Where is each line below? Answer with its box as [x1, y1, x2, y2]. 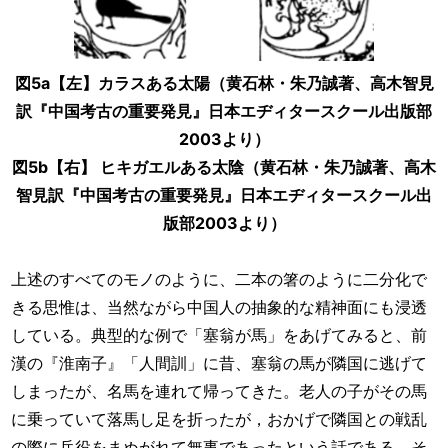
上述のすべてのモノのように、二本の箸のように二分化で [11, 268, 428, 289]
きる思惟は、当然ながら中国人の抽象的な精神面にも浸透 [11, 296, 428, 317]
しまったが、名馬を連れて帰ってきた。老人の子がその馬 [11, 380, 428, 401]
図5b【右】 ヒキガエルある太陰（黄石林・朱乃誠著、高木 [12, 156, 436, 177]
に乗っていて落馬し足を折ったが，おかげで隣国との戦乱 [11, 408, 428, 429]
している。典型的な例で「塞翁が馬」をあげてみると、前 [11, 324, 428, 345]
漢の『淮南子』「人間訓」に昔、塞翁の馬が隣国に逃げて [11, 352, 428, 373]
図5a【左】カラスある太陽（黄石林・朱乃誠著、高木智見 [14, 72, 434, 93]
